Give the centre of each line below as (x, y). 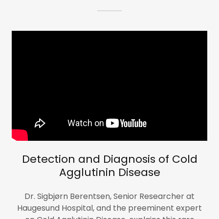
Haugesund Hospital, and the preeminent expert (109, 208)
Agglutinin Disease (109, 172)
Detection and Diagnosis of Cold (109, 159)
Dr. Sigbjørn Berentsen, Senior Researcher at (109, 196)
